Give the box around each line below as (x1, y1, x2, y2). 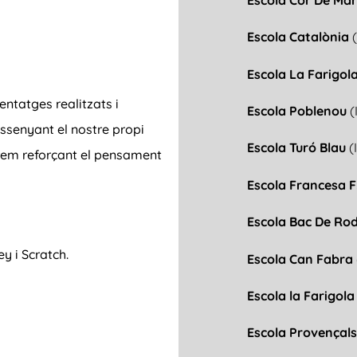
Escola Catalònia (247, 29, 353, 45)
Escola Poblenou (247, 103, 351, 120)
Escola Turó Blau (247, 139, 347, 156)
